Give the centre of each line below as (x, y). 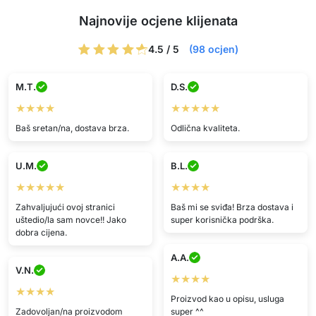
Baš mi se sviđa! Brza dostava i (232, 207)
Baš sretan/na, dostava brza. (72, 128)
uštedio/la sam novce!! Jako (71, 219)
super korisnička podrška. (222, 219)
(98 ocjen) (214, 49)
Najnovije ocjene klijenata (158, 21)
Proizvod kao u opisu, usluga (227, 298)
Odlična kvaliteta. (205, 128)
